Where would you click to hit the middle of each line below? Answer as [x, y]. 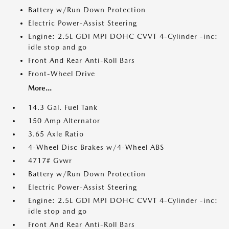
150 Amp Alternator [64, 121]
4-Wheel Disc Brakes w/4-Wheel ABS [96, 147]
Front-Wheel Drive [62, 74]
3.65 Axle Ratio [56, 134]
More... [40, 88]
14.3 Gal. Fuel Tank [63, 108]
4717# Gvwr [50, 161]
